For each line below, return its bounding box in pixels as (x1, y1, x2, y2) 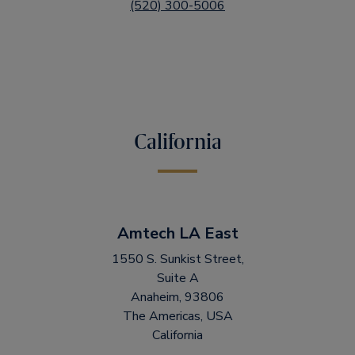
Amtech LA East (116, 223, 239, 244)
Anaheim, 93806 (131, 288, 224, 306)
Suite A (156, 269, 199, 287)
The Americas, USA (122, 307, 233, 325)
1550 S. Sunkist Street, (111, 250, 244, 268)
